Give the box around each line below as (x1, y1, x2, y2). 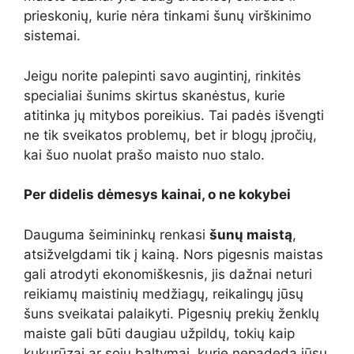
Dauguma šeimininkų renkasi (24, 226, 209, 243)
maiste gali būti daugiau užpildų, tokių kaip (24, 325, 295, 341)
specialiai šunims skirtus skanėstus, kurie (24, 87, 285, 104)
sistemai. (24, 28, 81, 43)
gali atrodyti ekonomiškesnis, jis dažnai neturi (24, 265, 312, 282)
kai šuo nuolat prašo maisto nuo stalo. (24, 146, 265, 163)
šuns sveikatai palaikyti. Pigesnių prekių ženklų (24, 305, 319, 322)
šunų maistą (209, 226, 292, 243)
